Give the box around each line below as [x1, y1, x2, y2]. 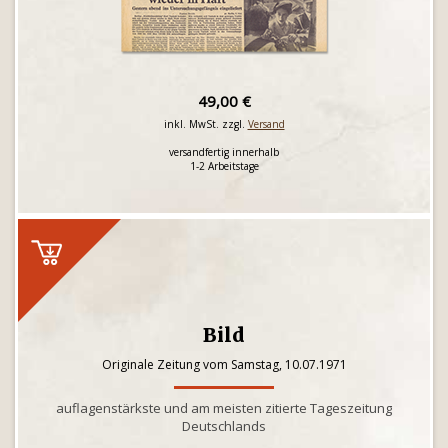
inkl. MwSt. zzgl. [163, 117, 248, 131]
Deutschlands [182, 417, 266, 435]
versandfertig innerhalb [169, 145, 279, 159]
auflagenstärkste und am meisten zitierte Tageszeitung [56, 399, 392, 417]
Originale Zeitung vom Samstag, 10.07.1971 [101, 356, 347, 373]
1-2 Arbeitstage [189, 159, 259, 173]
